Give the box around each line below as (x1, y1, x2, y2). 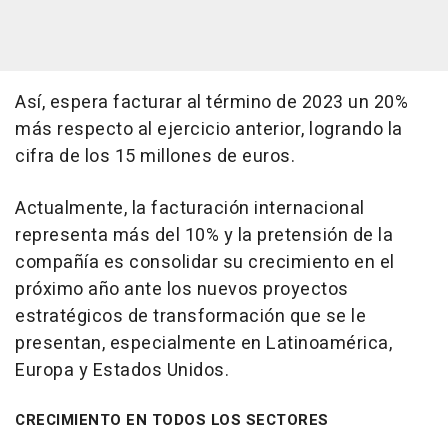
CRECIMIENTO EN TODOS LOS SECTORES (15, 408, 329, 431)
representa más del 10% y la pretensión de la (15, 221, 393, 249)
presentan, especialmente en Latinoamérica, (15, 329, 392, 357)
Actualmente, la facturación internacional (15, 194, 365, 222)
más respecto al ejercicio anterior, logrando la (15, 115, 403, 143)
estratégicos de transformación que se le (15, 302, 366, 330)
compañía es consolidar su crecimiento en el (15, 248, 395, 276)
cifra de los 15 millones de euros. (15, 142, 295, 170)
